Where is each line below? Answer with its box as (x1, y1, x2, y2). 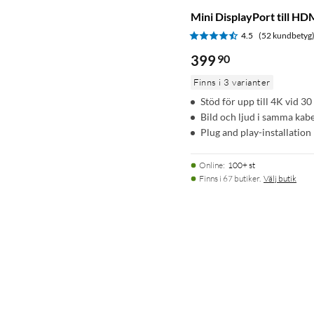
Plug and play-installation (200, 125, 311, 138)
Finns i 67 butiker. (199, 172, 261, 184)
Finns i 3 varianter (193, 76, 271, 88)
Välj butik (264, 172, 296, 184)
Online (199, 159, 223, 170)
